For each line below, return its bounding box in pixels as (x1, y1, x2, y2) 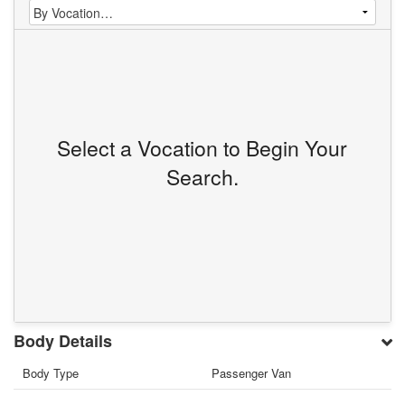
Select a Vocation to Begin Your (57, 133, 348, 164)
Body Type (23, 364, 80, 382)
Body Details (14, 329, 113, 353)
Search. (165, 162, 239, 193)
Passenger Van (212, 364, 291, 382)
